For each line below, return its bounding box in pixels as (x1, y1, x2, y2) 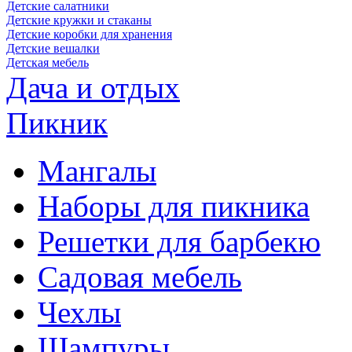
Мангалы (38, 154, 156, 189)
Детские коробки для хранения (6, 27, 172, 42)
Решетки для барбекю (38, 225, 321, 259)
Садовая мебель (38, 260, 242, 295)
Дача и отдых (6, 71, 180, 105)
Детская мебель (6, 56, 89, 70)
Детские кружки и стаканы (6, 13, 152, 27)
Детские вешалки (6, 42, 100, 56)
